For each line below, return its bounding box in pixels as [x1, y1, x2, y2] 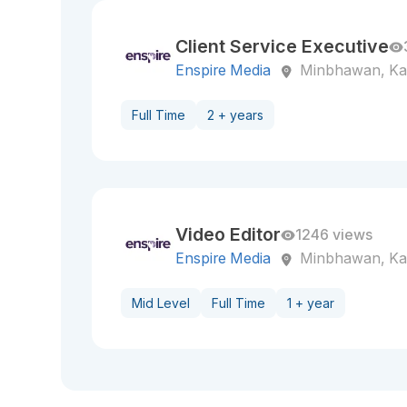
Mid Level [132, 295, 191, 311]
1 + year [287, 295, 335, 311]
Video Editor [175, 223, 282, 245]
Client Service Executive [175, 35, 390, 57]
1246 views [295, 226, 373, 243]
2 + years [207, 107, 264, 123]
